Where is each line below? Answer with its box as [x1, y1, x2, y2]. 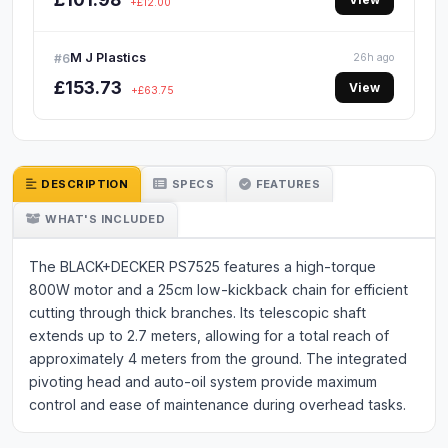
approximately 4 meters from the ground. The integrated [29, 350, 407, 368]
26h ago [353, 51, 394, 64]
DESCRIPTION [41, 176, 129, 191]
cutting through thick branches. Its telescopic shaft [29, 304, 366, 322]
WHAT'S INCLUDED [45, 212, 166, 227]
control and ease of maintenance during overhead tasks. [29, 396, 406, 414]
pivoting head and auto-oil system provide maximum [29, 373, 377, 391]
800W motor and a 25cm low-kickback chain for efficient [29, 281, 408, 299]
